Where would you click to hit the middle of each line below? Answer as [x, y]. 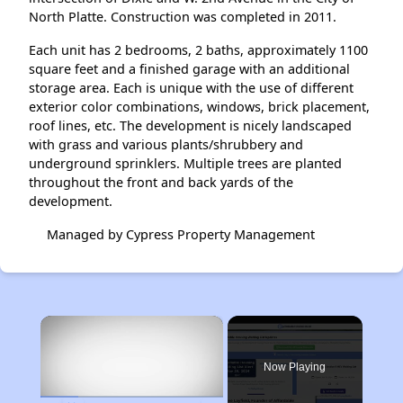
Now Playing [295, 367]
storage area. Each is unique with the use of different [191, 88]
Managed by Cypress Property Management [184, 234]
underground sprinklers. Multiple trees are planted [185, 163]
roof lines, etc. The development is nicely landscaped [190, 125]
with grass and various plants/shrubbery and [166, 144]
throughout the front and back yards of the [161, 182]
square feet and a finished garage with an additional [189, 69]
